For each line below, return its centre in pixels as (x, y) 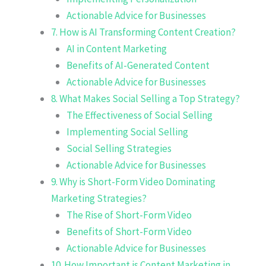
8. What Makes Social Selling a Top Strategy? (145, 98)
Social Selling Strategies (119, 148)
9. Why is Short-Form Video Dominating (133, 181)
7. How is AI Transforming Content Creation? (143, 32)
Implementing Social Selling (127, 132)
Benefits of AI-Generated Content (138, 65)
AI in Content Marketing (116, 48)
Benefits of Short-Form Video (129, 231)
